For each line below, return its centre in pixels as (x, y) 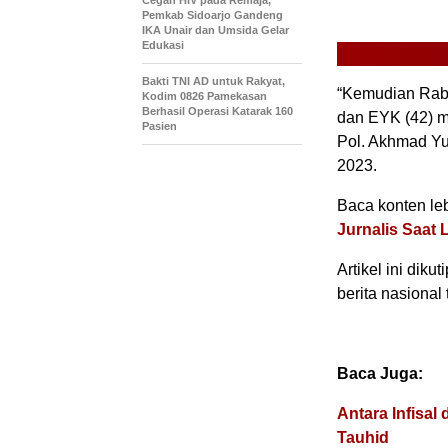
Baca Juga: (380, 373)
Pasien (159, 126)
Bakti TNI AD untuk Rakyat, (213, 81)
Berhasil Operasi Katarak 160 (217, 111)
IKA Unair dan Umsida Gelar (215, 30)
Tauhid (363, 437)
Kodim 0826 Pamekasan (204, 96)
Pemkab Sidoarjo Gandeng (212, 15)
